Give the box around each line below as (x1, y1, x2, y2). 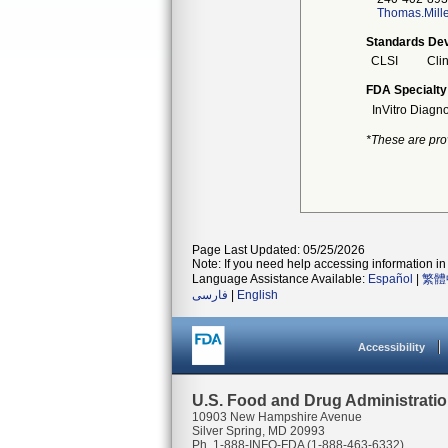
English (237, 288, 278, 302)
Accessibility (358, 341, 425, 353)
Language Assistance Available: (192, 272, 368, 286)
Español (368, 272, 413, 286)
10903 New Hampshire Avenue (192, 410, 362, 424)
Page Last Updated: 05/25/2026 (192, 243, 365, 257)
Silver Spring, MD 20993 (192, 424, 325, 438)
